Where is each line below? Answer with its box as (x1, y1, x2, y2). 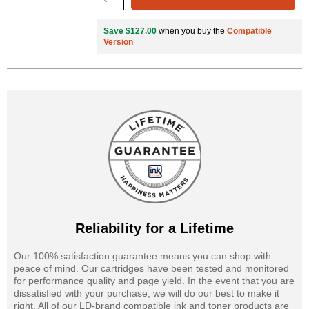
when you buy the (157, 26, 227, 37)
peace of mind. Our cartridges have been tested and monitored (14, 263, 289, 275)
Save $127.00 (103, 26, 157, 37)
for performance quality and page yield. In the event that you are (14, 275, 295, 287)
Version (103, 37, 133, 48)
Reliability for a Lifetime (75, 221, 234, 237)
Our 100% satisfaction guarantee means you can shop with (14, 250, 271, 262)
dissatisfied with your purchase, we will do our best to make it (14, 288, 279, 299)
